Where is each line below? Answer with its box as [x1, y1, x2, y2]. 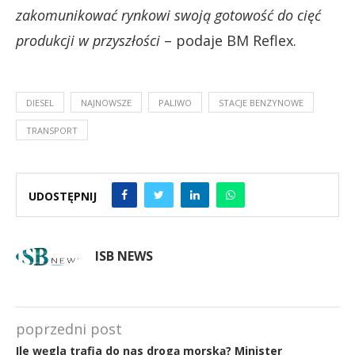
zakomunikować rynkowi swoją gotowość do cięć [16, 5, 321, 25]
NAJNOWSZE [81, 96, 132, 109]
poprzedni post [16, 319, 122, 338]
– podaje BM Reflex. [160, 30, 296, 50]
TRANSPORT [26, 124, 78, 136]
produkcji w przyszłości [16, 30, 160, 50]
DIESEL [26, 96, 54, 109]
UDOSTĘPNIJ [29, 189, 97, 204]
